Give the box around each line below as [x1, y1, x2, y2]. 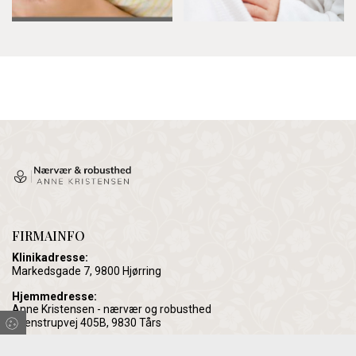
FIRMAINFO [12, 226, 85, 244]
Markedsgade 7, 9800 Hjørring [12, 264, 161, 277]
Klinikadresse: [12, 250, 88, 264]
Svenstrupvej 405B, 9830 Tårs [12, 316, 161, 330]
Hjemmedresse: [12, 289, 97, 303]
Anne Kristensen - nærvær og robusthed [12, 303, 211, 316]
